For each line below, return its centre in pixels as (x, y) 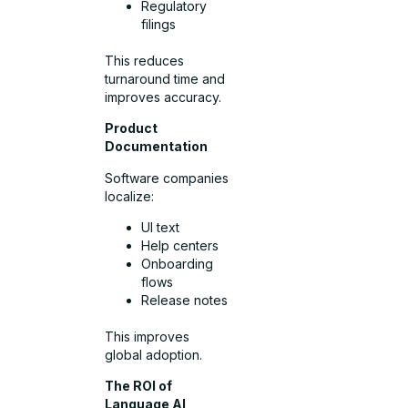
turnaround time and (165, 78)
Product (132, 128)
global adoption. (154, 355)
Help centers (180, 246)
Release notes (185, 301)
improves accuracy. (163, 97)
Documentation (157, 147)
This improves (148, 337)
